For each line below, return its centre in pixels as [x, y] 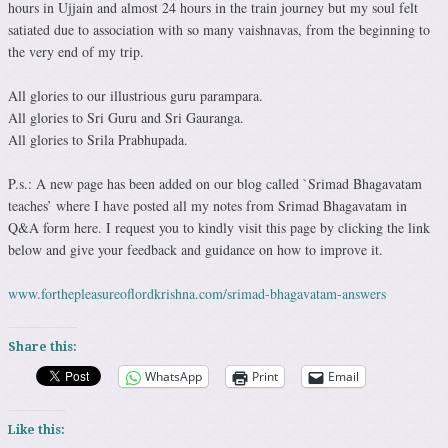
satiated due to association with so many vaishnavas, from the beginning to [219, 30]
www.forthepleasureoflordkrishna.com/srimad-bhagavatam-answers [197, 294]
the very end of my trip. [76, 52]
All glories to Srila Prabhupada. [98, 140]
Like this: [36, 430]
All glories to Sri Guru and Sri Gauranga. [126, 118]
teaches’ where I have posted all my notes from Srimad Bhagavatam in [207, 206]
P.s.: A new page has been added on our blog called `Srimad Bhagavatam [215, 184]
